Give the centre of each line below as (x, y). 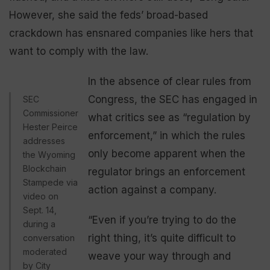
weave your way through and (159, 256)
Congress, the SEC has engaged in (173, 99)
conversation (49, 237)
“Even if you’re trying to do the (162, 220)
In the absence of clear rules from (170, 81)
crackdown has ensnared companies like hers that (131, 33)
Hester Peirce (50, 127)
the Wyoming (49, 154)
